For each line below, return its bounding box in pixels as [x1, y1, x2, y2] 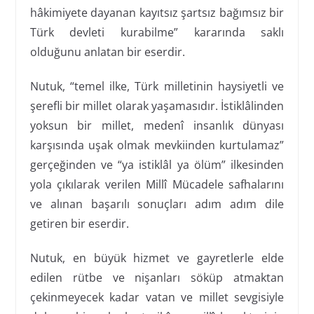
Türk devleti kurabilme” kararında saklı [29, 24, 285, 40]
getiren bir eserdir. [29, 215, 129, 231]
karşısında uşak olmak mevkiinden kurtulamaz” [29, 137, 285, 153]
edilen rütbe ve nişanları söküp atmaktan [29, 269, 285, 285]
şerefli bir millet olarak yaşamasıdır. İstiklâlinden [29, 97, 285, 114]
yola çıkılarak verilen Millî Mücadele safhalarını [29, 176, 285, 192]
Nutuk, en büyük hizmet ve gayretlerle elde [29, 250, 285, 266]
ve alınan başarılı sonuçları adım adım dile [29, 196, 285, 212]
